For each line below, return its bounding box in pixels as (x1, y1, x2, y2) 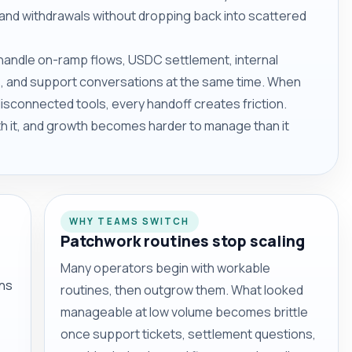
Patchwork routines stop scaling (60, 230, 305, 251)
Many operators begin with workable (60, 258, 270, 277)
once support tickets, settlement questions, (60, 324, 316, 343)
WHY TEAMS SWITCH (69, 215, 190, 228)
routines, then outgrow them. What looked (60, 280, 303, 299)
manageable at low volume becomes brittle (60, 302, 308, 321)
